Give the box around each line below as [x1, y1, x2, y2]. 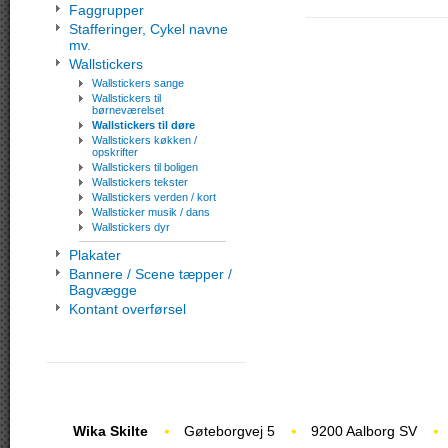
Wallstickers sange [92, 76, 184, 89]
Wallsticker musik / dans [92, 205, 210, 218]
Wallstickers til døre [92, 118, 195, 131]
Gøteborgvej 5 [184, 422, 275, 439]
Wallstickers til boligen [92, 160, 198, 173]
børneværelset [92, 103, 164, 116]
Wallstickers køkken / [92, 133, 197, 146]
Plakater [69, 246, 121, 263]
